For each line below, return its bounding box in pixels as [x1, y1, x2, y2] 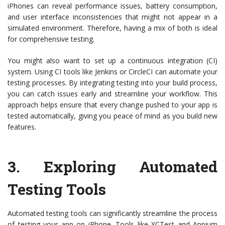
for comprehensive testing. [8, 34, 94, 44]
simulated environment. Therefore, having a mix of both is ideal [8, 23, 217, 33]
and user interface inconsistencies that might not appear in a [8, 12, 217, 22]
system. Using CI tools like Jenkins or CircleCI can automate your [8, 67, 217, 77]
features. [8, 122, 36, 132]
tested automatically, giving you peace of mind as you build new [8, 111, 217, 121]
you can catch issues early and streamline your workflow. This [8, 89, 217, 99]
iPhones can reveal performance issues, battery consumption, [8, 1, 217, 11]
